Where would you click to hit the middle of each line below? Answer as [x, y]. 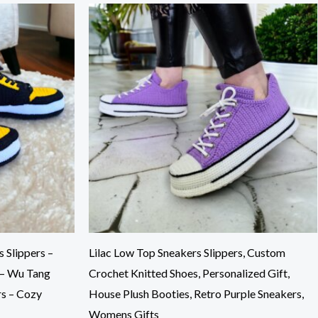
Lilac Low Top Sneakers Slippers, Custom [187, 252]
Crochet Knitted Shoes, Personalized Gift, [189, 273]
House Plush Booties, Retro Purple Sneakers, [196, 293]
